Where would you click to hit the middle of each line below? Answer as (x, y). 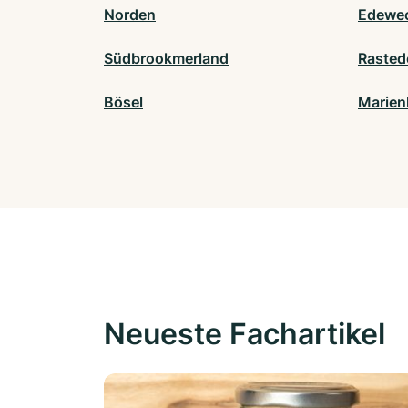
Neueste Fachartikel (245, 334)
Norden (130, 15)
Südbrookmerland (166, 59)
